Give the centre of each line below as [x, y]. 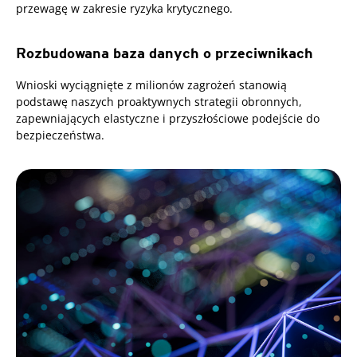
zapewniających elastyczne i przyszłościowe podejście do [168, 119]
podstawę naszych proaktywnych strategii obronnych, [159, 102]
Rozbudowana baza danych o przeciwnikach [165, 53]
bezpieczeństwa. [60, 135]
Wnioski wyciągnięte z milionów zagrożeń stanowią [151, 85]
